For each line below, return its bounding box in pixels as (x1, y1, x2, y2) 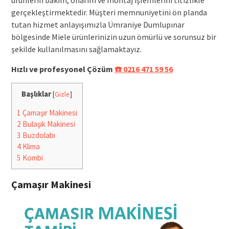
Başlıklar (21, 88, 52, 99)
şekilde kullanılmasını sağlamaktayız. (11, 43, 142, 54)
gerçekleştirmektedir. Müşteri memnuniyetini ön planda (11, 7, 207, 17)
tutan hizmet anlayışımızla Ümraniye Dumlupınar (11, 19, 185, 30)
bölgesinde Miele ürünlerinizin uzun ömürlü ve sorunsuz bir (11, 31, 216, 42)
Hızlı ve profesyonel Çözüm (11, 63, 114, 74)
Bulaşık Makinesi (20, 119, 75, 129)
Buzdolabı (20, 130, 55, 140)
